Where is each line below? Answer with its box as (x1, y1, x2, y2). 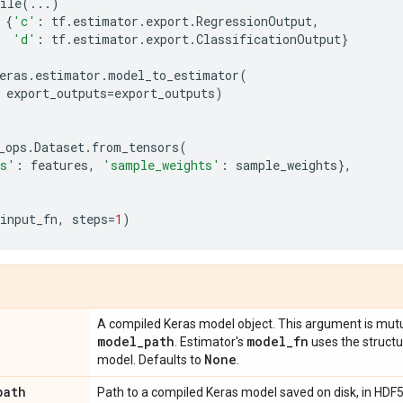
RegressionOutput (196, 13, 312, 30)
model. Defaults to (97, 353, 204, 367)
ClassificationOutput (196, 31, 341, 48)
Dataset (34, 139, 85, 156)
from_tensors (92, 139, 179, 156)
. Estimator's (175, 335, 246, 349)
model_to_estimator (108, 67, 239, 84)
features (31, 157, 88, 174)
